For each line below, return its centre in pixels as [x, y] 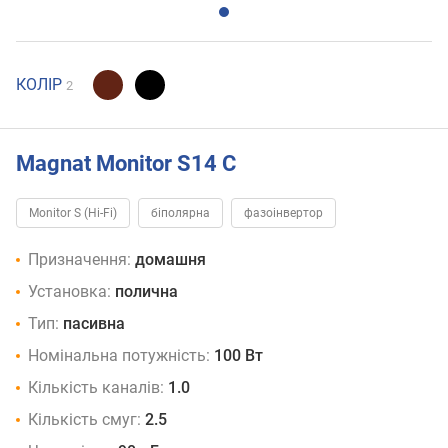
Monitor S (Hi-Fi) [73, 213]
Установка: [69, 292]
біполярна [180, 213]
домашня [170, 260]
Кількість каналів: [96, 388]
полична [146, 292]
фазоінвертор [283, 213]
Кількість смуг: [84, 420]
